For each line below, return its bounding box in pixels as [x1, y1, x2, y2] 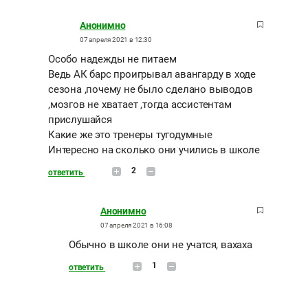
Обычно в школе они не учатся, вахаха [69, 238, 252, 251]
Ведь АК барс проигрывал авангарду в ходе [48, 67, 256, 80]
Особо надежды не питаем [48, 52, 177, 65]
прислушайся [48, 113, 112, 126]
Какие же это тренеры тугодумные [48, 128, 212, 141]
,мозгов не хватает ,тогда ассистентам [48, 98, 232, 111]
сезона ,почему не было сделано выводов [48, 82, 253, 96]
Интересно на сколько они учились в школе [48, 143, 260, 156]
